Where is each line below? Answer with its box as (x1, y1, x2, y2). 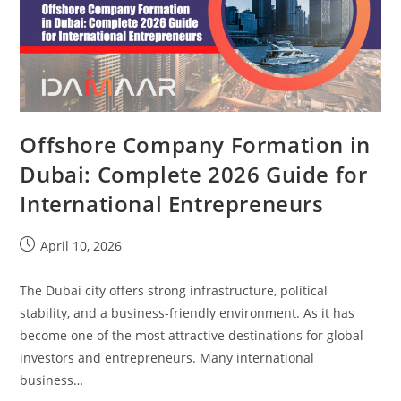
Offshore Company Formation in (20, 130, 371, 160)
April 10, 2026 (40, 237, 123, 255)
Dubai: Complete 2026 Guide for (20, 159, 368, 190)
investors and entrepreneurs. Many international (20, 349, 315, 367)
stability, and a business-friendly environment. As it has (20, 304, 355, 322)
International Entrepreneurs (20, 189, 324, 219)
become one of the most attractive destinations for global (20, 327, 364, 345)
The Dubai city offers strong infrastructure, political (20, 282, 328, 300)
